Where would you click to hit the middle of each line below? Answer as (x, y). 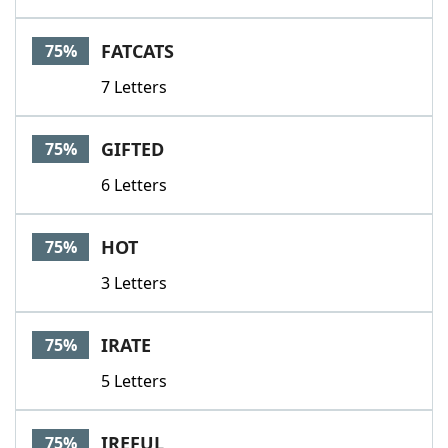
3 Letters (134, 283)
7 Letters (134, 87)
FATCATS (137, 51)
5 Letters (134, 381)
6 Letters (134, 185)
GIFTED (132, 149)
